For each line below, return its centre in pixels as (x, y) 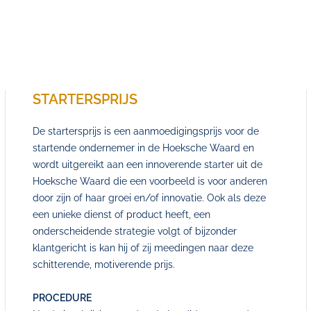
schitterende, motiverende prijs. (103, 264)
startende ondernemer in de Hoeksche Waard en (143, 148)
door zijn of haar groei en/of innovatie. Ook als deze (149, 198)
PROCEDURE (62, 298)
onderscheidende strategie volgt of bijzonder (134, 231)
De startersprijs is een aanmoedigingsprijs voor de (145, 131)
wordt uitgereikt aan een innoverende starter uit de (147, 165)
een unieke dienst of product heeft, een (121, 215)
